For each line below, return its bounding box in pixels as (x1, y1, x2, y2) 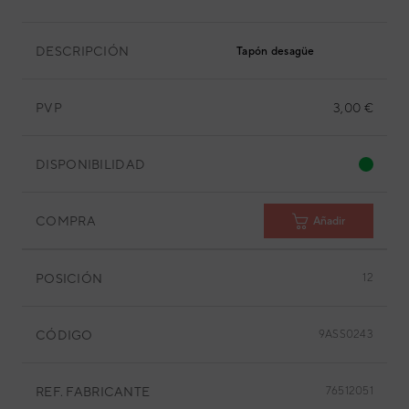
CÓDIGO (36, 327, 93, 342)
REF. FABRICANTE (36, 383, 151, 399)
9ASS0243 (318, 328, 373, 341)
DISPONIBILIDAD (36, 156, 146, 172)
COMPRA (36, 213, 96, 228)
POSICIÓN (36, 270, 103, 286)
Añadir (313, 214, 345, 227)
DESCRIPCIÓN (36, 43, 130, 58)
